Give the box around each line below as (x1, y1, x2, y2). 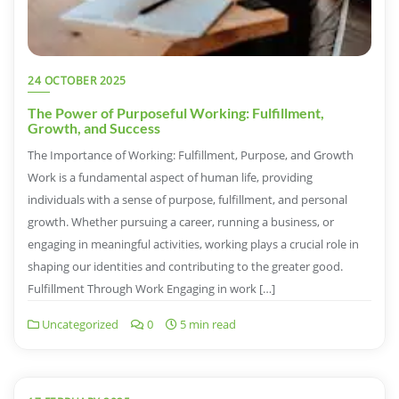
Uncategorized (39, 316, 118, 333)
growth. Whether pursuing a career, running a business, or (28, 214, 334, 231)
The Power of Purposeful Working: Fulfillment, (28, 104, 324, 122)
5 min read (177, 316, 236, 333)
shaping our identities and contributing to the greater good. (28, 258, 343, 275)
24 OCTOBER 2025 (28, 73, 126, 89)
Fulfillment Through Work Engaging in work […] (28, 281, 275, 297)
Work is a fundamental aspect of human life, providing (28, 169, 313, 186)
